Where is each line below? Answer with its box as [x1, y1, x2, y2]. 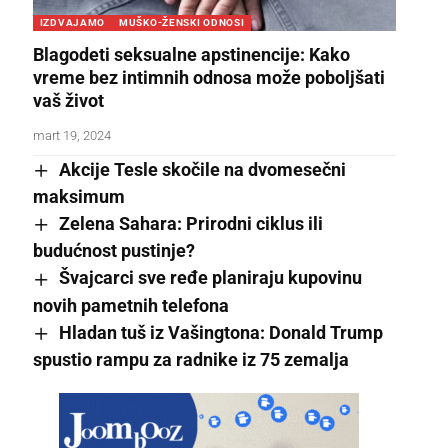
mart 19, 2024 [32, 127, 111, 143]
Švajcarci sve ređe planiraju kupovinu [58, 267, 362, 289]
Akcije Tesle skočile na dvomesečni [58, 158, 346, 180]
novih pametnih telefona [32, 294, 229, 316]
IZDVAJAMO [39, 16, 106, 28]
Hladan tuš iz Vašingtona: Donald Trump [58, 321, 383, 343]
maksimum [32, 186, 125, 208]
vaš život [32, 89, 104, 111]
